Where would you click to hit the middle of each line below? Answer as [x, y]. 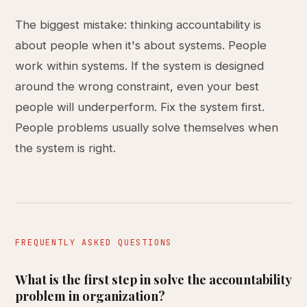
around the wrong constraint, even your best [137, 86]
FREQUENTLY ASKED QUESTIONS [94, 243]
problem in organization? [90, 296]
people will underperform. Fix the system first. [140, 107]
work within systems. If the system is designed [140, 66]
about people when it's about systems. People [141, 45]
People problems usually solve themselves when [147, 127]
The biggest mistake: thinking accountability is [138, 25]
